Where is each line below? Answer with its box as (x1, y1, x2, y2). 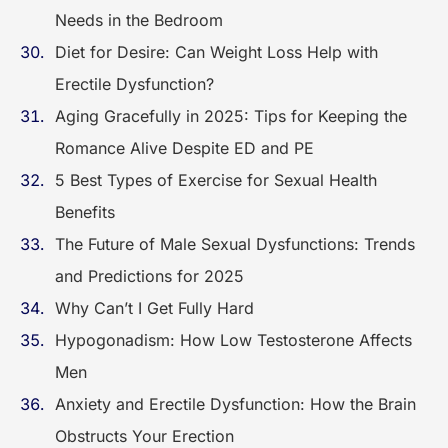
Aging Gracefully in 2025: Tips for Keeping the (55, 106, 407, 126)
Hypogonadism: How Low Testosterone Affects (55, 330, 412, 350)
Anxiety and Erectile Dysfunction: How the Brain (55, 394, 416, 414)
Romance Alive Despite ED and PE (55, 138, 319, 158)
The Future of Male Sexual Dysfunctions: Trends (55, 234, 415, 254)
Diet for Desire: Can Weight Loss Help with (55, 42, 378, 62)
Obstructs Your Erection (55, 426, 234, 446)
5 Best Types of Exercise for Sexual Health (55, 170, 377, 190)
